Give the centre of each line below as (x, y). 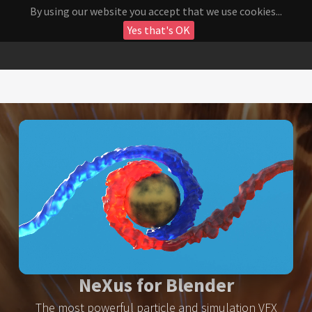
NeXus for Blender (156, 284)
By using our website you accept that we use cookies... (156, 11)
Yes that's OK (159, 30)
